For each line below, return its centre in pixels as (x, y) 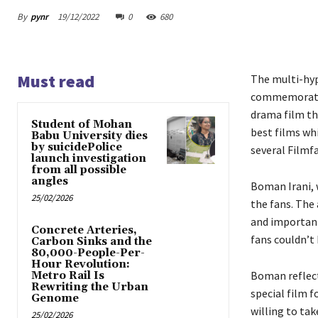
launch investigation (89, 159)
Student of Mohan (82, 125)
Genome (55, 299)
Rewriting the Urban (90, 287)
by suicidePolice (77, 148)
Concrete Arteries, (84, 231)
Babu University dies (89, 136)
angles (50, 182)
